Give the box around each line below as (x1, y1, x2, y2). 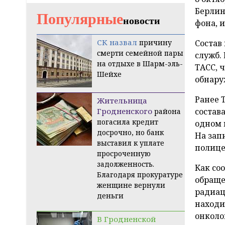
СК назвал (97, 37, 137, 48)
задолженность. (97, 159, 154, 169)
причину (139, 38, 172, 48)
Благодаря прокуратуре (97, 170, 183, 180)
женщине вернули (97, 180, 165, 190)
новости (123, 15, 160, 27)
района (154, 106, 181, 117)
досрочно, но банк (97, 128, 164, 138)
